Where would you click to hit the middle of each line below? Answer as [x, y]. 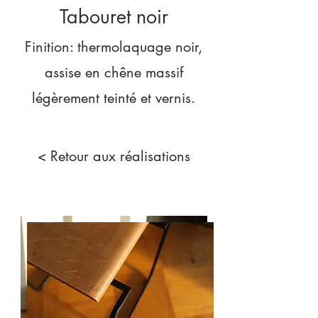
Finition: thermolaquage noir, [114, 47]
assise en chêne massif [114, 72]
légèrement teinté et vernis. [114, 98]
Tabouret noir [114, 17]
